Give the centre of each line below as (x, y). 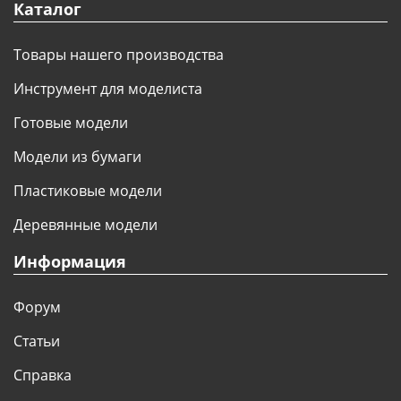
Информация (70, 261)
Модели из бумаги (77, 157)
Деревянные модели (85, 225)
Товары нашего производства (119, 55)
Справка (43, 375)
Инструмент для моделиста (108, 89)
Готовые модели (71, 123)
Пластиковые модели (88, 191)
